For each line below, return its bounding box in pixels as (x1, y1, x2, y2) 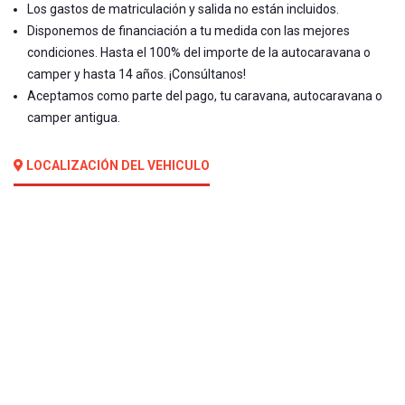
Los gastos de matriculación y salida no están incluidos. (27, 2, 339, 17)
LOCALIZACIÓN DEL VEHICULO (24, 158, 210, 174)
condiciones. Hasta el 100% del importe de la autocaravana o (27, 45, 371, 61)
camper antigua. (27, 110, 120, 126)
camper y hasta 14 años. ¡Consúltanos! (27, 67, 246, 82)
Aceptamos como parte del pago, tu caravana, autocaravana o (27, 89, 382, 104)
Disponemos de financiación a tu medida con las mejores (27, 24, 350, 39)
